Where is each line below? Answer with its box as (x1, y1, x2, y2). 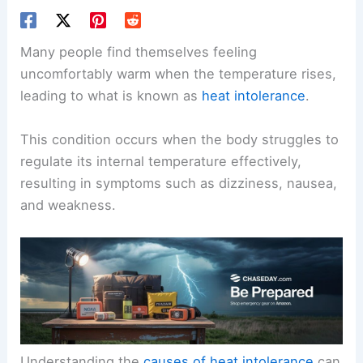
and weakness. (20, 196, 117, 213)
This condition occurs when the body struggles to (20, 130, 340, 147)
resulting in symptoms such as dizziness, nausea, (20, 174, 338, 191)
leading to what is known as (20, 88, 203, 105)
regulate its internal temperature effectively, (20, 152, 302, 169)
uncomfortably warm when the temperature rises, (20, 66, 337, 83)
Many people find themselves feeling (20, 44, 258, 61)
